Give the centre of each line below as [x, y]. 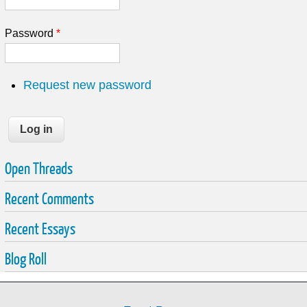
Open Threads [38, 168]
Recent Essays [40, 229]
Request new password [87, 85]
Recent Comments [49, 198]
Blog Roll [25, 259]
